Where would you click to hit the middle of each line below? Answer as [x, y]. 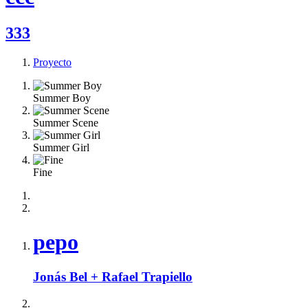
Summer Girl [61, 148]
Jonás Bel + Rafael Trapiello [113, 277]
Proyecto [52, 63]
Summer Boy [62, 98]
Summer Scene [66, 123]
